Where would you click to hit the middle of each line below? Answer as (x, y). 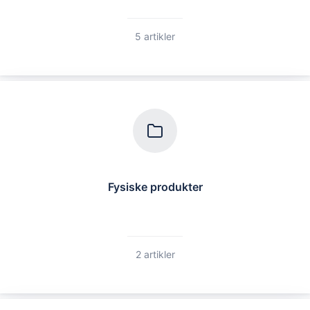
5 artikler (155, 36)
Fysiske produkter (155, 186)
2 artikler (155, 255)
